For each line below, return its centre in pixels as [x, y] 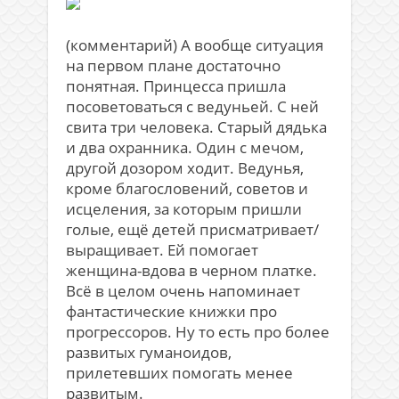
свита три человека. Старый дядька [196, 126]
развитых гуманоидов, [149, 352]
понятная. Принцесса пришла [176, 85]
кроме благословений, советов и [187, 188]
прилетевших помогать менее [179, 372]
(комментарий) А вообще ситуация [195, 45]
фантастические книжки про [171, 311]
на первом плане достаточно [173, 65]
